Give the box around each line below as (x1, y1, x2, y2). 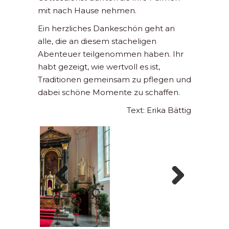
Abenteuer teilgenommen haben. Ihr (38, 49, 184, 59)
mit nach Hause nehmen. (38, 6, 136, 16)
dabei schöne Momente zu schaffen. (38, 87, 180, 98)
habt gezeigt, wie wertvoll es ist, (38, 62, 160, 72)
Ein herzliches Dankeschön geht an (38, 24, 175, 34)
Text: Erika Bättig (127, 105, 191, 116)
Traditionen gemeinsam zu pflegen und (38, 75, 191, 85)
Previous (55, 189, 90, 199)
